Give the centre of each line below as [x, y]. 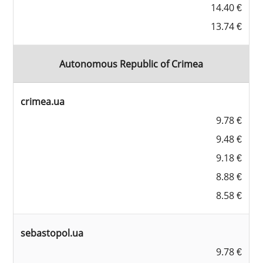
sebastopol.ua [52, 233]
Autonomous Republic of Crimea [131, 64]
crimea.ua [43, 102]
